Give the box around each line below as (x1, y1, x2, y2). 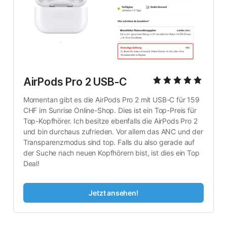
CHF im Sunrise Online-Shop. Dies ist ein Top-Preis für (23, 106, 197, 115)
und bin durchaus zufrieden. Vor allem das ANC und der (23, 127, 203, 136)
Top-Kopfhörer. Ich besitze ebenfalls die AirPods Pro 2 (23, 117, 198, 126)
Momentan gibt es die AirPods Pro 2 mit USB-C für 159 (23, 95, 200, 104)
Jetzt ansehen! (89, 188, 138, 197)
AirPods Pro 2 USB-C (23, 75, 127, 89)
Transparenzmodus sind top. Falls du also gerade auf (23, 138, 195, 147)
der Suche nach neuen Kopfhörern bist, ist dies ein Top (23, 148, 200, 158)
